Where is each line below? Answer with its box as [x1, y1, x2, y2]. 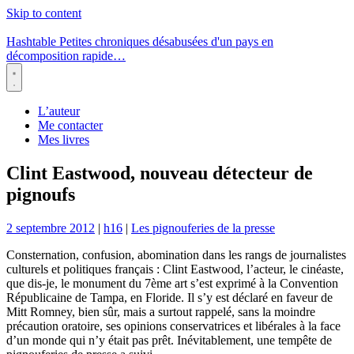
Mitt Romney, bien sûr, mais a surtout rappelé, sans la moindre [6, 304, 315, 318]
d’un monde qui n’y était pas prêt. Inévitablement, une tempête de [6, 333, 332, 347]
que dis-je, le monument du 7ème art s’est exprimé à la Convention [6, 276, 338, 290]
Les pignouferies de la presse [131, 220, 275, 235]
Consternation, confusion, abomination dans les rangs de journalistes [6, 247, 346, 262]
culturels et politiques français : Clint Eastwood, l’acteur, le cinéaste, [6, 262, 344, 276]
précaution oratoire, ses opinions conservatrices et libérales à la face [6, 318, 341, 333]
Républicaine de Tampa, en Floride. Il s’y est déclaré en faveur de [6, 290, 333, 304]
